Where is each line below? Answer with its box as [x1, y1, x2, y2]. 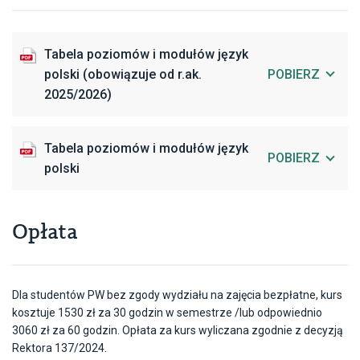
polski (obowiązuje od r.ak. [44, 66, 202, 82]
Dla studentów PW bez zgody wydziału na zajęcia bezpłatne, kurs [12, 288, 342, 302]
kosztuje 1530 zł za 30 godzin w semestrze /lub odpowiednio [12, 306, 322, 320]
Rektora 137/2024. [12, 342, 107, 355]
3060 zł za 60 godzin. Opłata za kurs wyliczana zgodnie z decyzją [12, 324, 343, 337]
